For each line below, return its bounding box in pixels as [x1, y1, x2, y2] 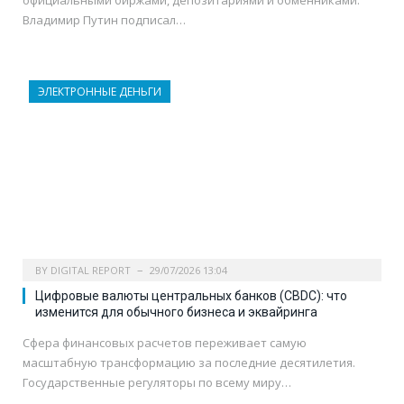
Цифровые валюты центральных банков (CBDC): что [35, 289, 347, 304]
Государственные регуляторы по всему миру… [23, 374, 291, 391]
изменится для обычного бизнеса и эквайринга [35, 305, 317, 320]
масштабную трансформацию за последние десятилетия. [23, 354, 355, 372]
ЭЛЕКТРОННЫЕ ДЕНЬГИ [38, 84, 161, 100]
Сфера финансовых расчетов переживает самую [23, 335, 307, 352]
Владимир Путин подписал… [23, 12, 186, 29]
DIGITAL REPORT [50, 263, 131, 278]
